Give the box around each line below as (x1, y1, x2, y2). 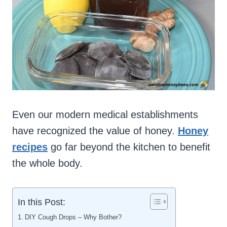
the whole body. (12, 158, 83, 169)
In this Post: (18, 197, 65, 207)
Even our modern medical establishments (12, 109, 198, 121)
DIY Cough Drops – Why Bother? (24, 213, 122, 221)
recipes (12, 141, 48, 153)
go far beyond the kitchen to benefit (48, 141, 210, 153)
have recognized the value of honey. (12, 125, 178, 137)
